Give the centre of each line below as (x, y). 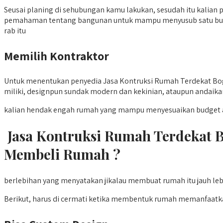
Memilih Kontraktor (56, 56)
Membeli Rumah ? (62, 154)
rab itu (15, 31)
